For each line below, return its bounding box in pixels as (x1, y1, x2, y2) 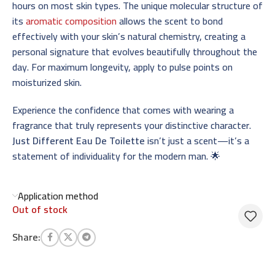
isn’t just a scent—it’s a (145, 131, 249, 150)
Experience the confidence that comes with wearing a (12, 100, 234, 119)
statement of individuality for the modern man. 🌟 (12, 146, 220, 165)
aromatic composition (26, 11, 117, 30)
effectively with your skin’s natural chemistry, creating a (12, 26, 246, 45)
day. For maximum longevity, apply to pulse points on (12, 57, 233, 76)
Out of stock (12, 199, 68, 219)
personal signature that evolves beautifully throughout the (12, 42, 257, 61)
